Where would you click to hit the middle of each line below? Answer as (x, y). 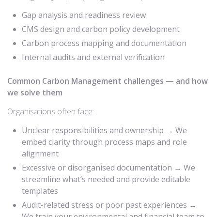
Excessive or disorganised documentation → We (108, 168)
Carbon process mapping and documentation (104, 43)
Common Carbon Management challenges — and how (108, 81)
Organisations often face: (51, 111)
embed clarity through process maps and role (104, 142)
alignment (40, 154)
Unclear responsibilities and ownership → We (104, 130)
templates (40, 191)
